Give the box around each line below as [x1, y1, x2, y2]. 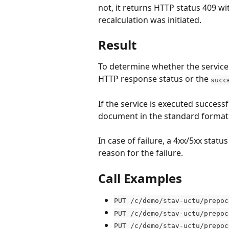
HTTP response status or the [98, 73, 211, 85]
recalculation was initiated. [98, 14, 201, 26]
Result [98, 36, 136, 54]
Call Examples [98, 169, 182, 187]
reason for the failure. [98, 147, 183, 159]
